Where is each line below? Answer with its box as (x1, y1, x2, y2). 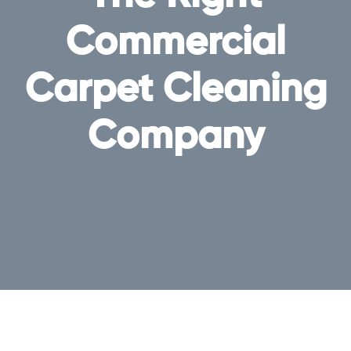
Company (87, 118, 264, 157)
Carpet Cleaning (24, 71, 327, 110)
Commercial (66, 24, 285, 63)
